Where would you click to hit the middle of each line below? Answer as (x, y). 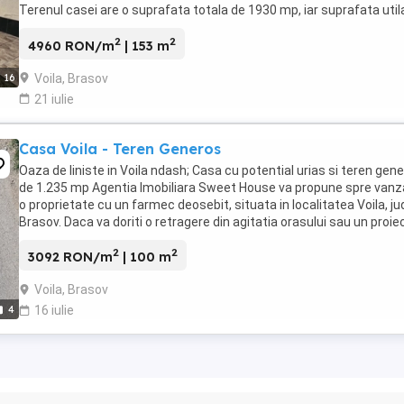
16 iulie (54, 311)
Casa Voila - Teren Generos (120, 148)
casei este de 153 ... (76, 27)
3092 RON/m (70, 257)
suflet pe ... (50, 239)
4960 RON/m (71, 46)
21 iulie (54, 99)
